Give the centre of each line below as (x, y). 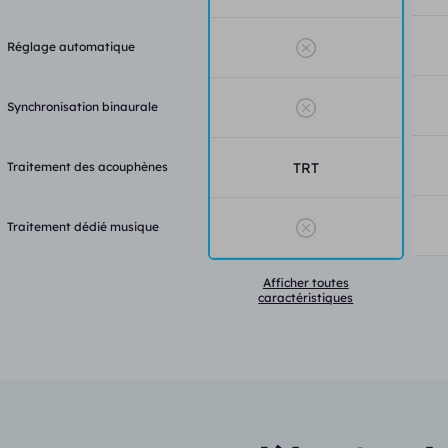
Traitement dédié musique (83, 226)
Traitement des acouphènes (88, 166)
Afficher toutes (305, 282)
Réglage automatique (71, 46)
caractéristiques (306, 297)
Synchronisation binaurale (83, 106)
